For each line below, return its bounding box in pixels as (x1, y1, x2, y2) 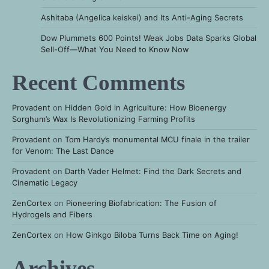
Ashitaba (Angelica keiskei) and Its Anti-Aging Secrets (41, 13, 243, 23)
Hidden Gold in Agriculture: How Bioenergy (65, 103, 226, 113)
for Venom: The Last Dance (12, 146, 114, 156)
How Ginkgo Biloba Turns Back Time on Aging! (66, 230, 238, 240)
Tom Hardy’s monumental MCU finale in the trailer (65, 134, 250, 145)
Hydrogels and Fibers (12, 210, 92, 220)
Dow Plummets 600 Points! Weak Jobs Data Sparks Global (41, 33, 256, 43)
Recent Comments (12, 70, 185, 95)
